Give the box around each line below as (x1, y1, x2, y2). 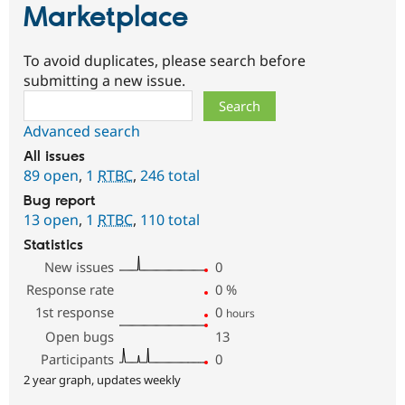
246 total (140, 165, 200, 186)
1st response (35, 303, 115, 322)
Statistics (24, 237, 83, 255)
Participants (41, 350, 115, 369)
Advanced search (24, 121, 140, 142)
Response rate (26, 280, 115, 299)
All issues (24, 148, 85, 166)
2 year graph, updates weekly (24, 372, 181, 389)
